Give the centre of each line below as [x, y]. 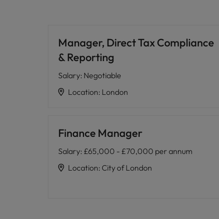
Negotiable [102, 75]
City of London [127, 168]
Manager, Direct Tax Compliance [136, 43]
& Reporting [86, 57]
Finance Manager [100, 133]
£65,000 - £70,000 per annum [138, 151]
